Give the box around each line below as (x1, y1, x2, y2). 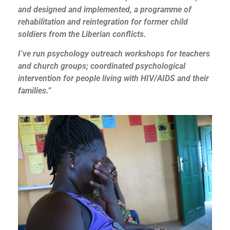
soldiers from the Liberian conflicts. (18, 29, 146, 39)
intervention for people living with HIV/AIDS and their (18, 73, 209, 84)
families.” (18, 86, 51, 96)
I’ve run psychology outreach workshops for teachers (18, 49, 210, 59)
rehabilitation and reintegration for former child (18, 16, 188, 27)
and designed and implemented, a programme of (18, 4, 191, 14)
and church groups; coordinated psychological (18, 61, 185, 71)
